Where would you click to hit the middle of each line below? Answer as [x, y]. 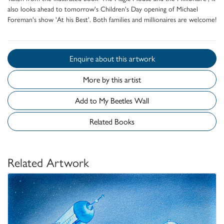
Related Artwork [48, 162]
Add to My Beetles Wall [130, 100]
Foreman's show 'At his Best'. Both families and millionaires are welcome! [112, 19]
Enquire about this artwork [135, 58]
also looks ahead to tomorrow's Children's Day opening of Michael [103, 8]
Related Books [112, 121]
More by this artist [112, 79]
